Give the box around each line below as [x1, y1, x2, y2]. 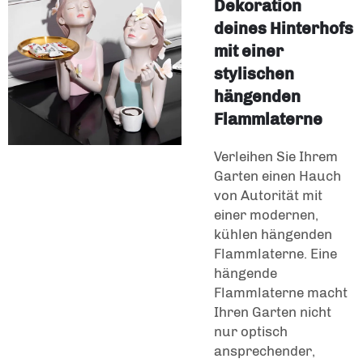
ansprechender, [214, 343, 315, 360]
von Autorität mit [214, 187, 322, 204]
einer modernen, [214, 207, 318, 224]
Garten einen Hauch [214, 168, 341, 185]
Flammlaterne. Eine [214, 246, 337, 263]
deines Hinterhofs [214, 19, 353, 39]
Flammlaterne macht [214, 284, 348, 301]
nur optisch [214, 323, 288, 340]
